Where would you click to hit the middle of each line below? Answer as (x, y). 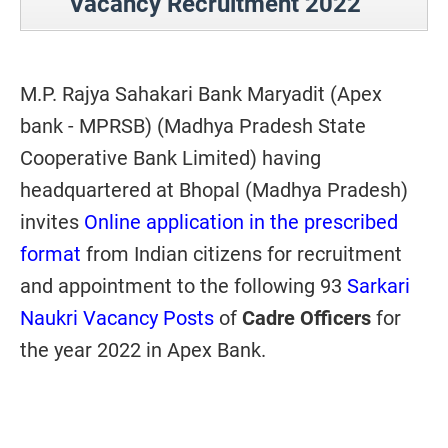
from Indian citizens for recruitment (241, 254)
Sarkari (378, 286)
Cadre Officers (306, 318)
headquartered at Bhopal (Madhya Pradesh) (214, 190)
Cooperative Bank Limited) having (170, 158)
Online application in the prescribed (241, 222)
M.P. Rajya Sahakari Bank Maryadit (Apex (201, 94)
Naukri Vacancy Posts (117, 318)
